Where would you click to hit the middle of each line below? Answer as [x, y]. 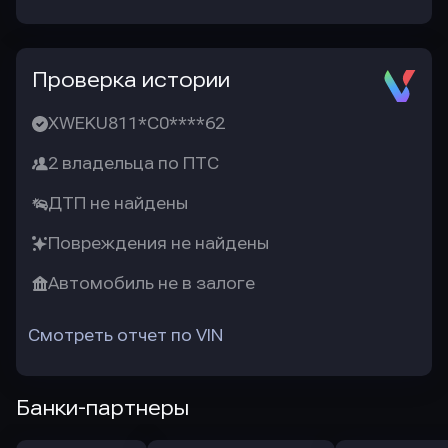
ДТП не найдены [118, 203]
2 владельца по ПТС [133, 163]
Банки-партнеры [102, 408]
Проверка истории [131, 80]
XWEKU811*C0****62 [136, 123]
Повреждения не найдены [158, 243]
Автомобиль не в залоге [151, 283]
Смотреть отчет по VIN [125, 335]
